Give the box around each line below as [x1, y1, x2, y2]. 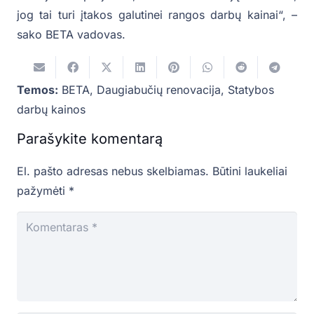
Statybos [228, 82, 274, 97]
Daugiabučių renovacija [97, 82, 221, 97]
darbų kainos [17, 102, 86, 116]
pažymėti [17, 183, 69, 198]
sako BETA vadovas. [17, 27, 125, 41]
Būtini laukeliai [212, 163, 287, 178]
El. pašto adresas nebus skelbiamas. [17, 163, 209, 178]
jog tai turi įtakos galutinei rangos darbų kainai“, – [17, 7, 297, 22]
